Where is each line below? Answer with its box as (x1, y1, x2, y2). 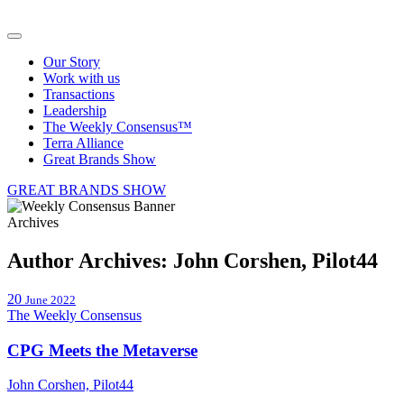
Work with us (43, 70, 120, 86)
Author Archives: (7, 248, 173, 272)
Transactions (43, 87, 115, 102)
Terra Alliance (43, 135, 124, 151)
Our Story (43, 54, 100, 69)
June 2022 (25, 292, 76, 307)
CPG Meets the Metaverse (7, 340, 197, 360)
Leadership (43, 103, 106, 118)
